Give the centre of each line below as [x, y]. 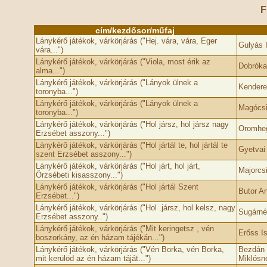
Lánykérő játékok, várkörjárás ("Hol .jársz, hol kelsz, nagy [135, 208]
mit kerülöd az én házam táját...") [93, 258]
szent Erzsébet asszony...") [83, 154]
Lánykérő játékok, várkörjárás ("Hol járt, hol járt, [118, 166]
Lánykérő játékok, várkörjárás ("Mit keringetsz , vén [125, 229]
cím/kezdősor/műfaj [135, 30]
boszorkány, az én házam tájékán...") [100, 237]
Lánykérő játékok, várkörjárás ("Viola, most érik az [123, 62]
